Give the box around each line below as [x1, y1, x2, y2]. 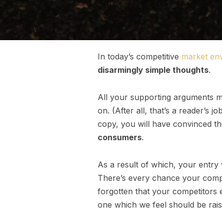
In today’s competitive [98, 52, 181, 62]
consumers [98, 132, 142, 143]
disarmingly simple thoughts [98, 65, 209, 75]
